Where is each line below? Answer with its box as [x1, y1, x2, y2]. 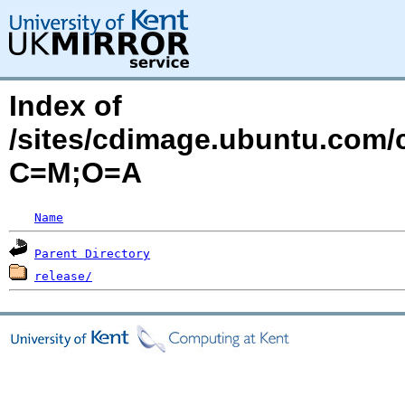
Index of [9, 89, 122, 122]
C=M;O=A [9, 156, 142, 189]
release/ [34, 269, 92, 283]
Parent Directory [34, 247, 150, 260]
